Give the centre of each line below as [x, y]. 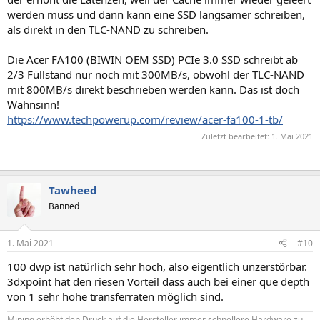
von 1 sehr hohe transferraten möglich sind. [115, 296]
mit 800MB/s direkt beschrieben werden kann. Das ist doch [153, 89]
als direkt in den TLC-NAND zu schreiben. [108, 29]
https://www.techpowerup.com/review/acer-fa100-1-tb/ [145, 119]
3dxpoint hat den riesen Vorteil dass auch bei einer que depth [158, 281]
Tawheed [73, 190]
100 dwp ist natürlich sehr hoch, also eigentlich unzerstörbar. [157, 266]
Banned [64, 206]
